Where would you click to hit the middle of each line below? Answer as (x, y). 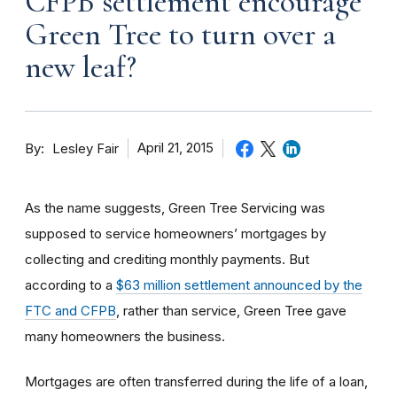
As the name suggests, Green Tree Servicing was (175, 207)
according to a (70, 284)
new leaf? (81, 67)
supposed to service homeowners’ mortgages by (175, 233)
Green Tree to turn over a (180, 34)
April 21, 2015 (175, 148)
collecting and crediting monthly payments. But (167, 259)
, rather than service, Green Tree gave (231, 310)
